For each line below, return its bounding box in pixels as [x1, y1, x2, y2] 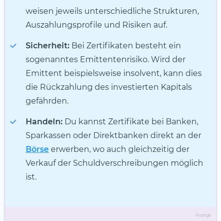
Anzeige [195, 213, 211, 218]
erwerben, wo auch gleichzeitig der [49, 145, 189, 154]
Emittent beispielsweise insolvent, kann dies [26, 69, 202, 78]
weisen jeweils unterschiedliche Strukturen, [26, 6, 199, 16]
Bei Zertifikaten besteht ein [70, 41, 181, 51]
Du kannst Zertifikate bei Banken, [63, 117, 198, 127]
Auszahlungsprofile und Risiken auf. [26, 20, 167, 30]
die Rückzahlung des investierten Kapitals [26, 82, 192, 92]
